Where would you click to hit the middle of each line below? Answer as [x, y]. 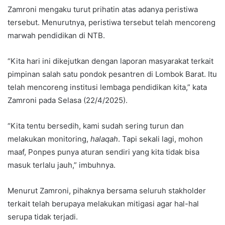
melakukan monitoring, [49, 139]
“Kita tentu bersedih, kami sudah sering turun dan [96, 126]
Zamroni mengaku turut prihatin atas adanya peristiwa [103, 10]
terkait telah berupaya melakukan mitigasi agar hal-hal [103, 204]
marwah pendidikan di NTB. [56, 36]
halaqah [104, 139]
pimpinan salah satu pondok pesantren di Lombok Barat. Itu [112, 74]
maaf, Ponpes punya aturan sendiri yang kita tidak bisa [103, 152]
